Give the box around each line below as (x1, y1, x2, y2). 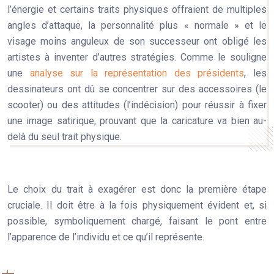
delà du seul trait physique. (7, 131, 122, 143)
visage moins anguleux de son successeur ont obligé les (7, 35, 267, 47)
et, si (239, 199, 267, 211)
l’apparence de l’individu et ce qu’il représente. (7, 231, 204, 243)
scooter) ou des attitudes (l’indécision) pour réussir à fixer (7, 99, 267, 111)
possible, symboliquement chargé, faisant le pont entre (7, 215, 267, 227)
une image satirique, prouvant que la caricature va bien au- (7, 115, 267, 127)
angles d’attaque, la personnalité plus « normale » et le (7, 20, 267, 31)
